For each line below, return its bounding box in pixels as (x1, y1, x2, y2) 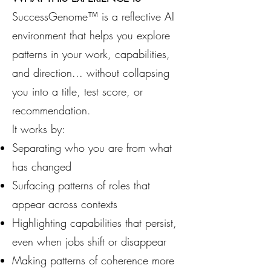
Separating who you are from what (12, 140, 172, 155)
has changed (12, 159, 71, 174)
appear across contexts (12, 197, 117, 211)
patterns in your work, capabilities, (12, 47, 170, 61)
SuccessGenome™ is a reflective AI (12, 9, 174, 24)
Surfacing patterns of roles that (12, 178, 150, 192)
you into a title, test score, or (12, 84, 143, 99)
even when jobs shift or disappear (12, 234, 166, 249)
